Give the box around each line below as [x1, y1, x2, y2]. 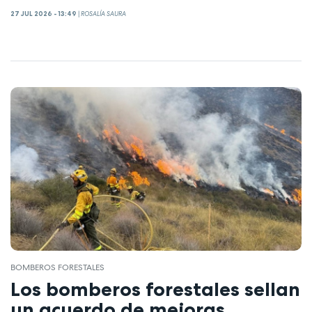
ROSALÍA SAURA [81, 9, 126, 18]
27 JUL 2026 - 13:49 [10, 9, 77, 18]
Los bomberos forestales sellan [10, 276, 300, 301]
